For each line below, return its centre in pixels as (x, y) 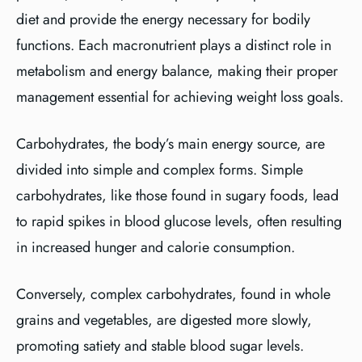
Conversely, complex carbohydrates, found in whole (173, 294)
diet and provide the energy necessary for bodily (163, 19)
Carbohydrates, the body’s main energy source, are (170, 144)
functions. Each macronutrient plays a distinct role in (174, 45)
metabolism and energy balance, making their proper (177, 71)
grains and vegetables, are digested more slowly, (164, 320)
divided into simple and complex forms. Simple (160, 170)
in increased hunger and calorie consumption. (156, 247)
